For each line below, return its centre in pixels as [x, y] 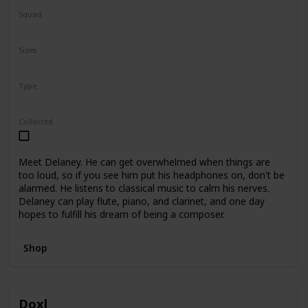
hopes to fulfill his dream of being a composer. [121, 214]
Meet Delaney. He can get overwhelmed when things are [144, 162]
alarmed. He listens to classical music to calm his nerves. [144, 188]
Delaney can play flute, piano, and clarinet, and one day [141, 201]
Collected [35, 122]
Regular [40, 101]
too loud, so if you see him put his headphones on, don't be [151, 175]
